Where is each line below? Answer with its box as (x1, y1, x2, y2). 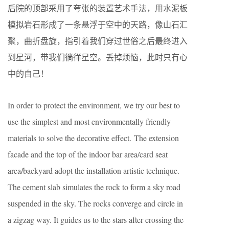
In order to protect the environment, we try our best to (8, 99, 180, 110)
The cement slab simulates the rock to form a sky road (8, 181, 180, 192)
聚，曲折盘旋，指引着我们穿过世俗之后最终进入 (8, 35, 188, 46)
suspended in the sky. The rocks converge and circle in (8, 197, 183, 209)
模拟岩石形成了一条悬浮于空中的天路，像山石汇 (8, 18, 188, 30)
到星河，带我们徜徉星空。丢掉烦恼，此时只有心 (8, 51, 188, 62)
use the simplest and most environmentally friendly (8, 116, 171, 127)
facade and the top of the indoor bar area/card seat (8, 148, 168, 159)
